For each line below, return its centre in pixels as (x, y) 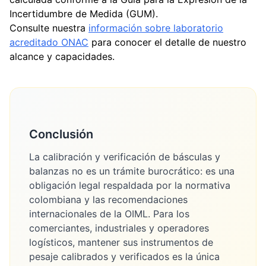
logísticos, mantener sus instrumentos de (121, 242)
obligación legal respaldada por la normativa (130, 185)
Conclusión (61, 134)
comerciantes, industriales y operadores (119, 228)
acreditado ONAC (49, 42)
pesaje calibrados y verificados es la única (124, 256)
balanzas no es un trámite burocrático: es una (132, 171)
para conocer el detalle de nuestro (167, 42)
